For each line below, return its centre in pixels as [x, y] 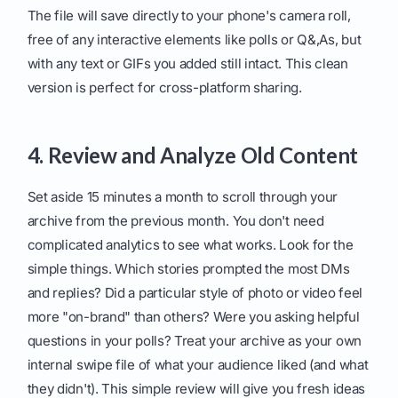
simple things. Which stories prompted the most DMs [188, 269]
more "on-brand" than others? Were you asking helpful [193, 317]
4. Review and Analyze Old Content [193, 155]
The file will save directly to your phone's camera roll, [189, 16]
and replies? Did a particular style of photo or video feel [195, 293]
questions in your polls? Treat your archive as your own [194, 341]
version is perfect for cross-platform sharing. [164, 88]
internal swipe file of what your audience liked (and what [198, 365]
